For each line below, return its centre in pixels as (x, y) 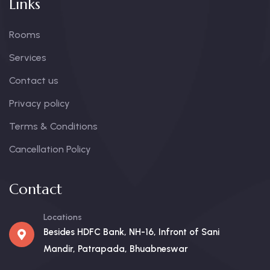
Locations (63, 217)
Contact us (34, 80)
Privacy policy (39, 103)
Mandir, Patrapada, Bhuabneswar (116, 249)
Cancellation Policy (50, 149)
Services (28, 57)
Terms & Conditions (53, 126)
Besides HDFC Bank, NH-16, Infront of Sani (131, 232)
